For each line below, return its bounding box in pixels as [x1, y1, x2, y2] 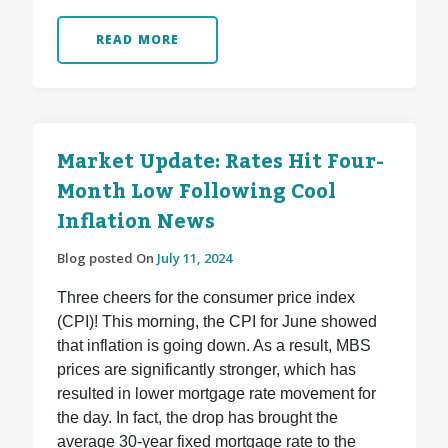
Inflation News [56, 202, 215, 243]
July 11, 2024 [156, 249, 232, 268]
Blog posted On [56, 249, 157, 268]
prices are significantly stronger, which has [56, 361, 356, 379]
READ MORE [95, 31, 180, 49]
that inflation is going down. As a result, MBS [56, 337, 371, 355]
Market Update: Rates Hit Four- [56, 142, 384, 183]
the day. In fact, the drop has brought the [56, 409, 338, 427]
